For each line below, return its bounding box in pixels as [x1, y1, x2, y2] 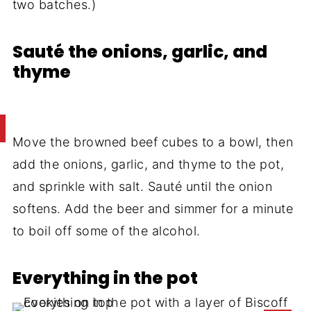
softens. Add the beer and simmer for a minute [12, 201, 294, 217]
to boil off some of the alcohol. [12, 224, 201, 239]
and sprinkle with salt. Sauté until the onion [12, 179, 273, 194]
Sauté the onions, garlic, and [12, 40, 267, 65]
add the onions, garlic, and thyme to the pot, [12, 157, 285, 172]
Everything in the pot [12, 266, 198, 291]
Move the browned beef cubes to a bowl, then [12, 135, 294, 150]
